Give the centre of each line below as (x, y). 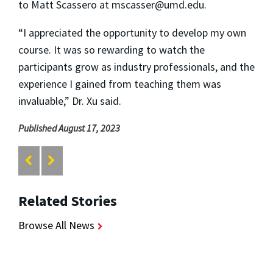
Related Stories (68, 201)
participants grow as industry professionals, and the (136, 66)
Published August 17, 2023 (69, 128)
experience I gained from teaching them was (120, 83)
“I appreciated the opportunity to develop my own (132, 32)
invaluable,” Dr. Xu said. (70, 101)
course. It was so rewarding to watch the (112, 49)
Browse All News (56, 225)
